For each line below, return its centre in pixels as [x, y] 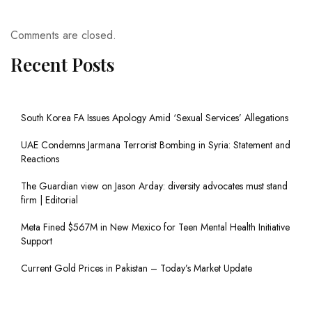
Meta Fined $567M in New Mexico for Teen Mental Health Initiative [155, 227]
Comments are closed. [63, 36]
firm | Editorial [49, 200]
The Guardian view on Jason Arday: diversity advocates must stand [154, 186]
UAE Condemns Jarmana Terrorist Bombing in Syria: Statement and [156, 145]
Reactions [40, 159]
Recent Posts [62, 65]
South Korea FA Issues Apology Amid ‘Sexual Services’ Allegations [155, 118]
